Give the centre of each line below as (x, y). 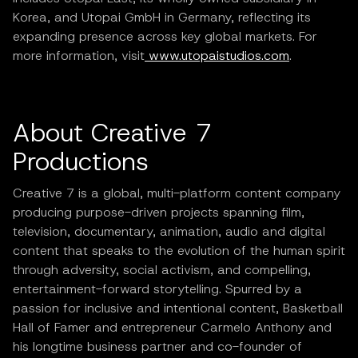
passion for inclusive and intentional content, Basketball (178, 308)
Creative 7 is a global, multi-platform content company (177, 193)
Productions (81, 161)
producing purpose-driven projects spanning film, (159, 212)
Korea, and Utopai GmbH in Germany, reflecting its (162, 17)
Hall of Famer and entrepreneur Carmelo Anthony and (172, 327)
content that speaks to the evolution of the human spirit (179, 250)
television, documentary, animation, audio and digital (169, 231)
